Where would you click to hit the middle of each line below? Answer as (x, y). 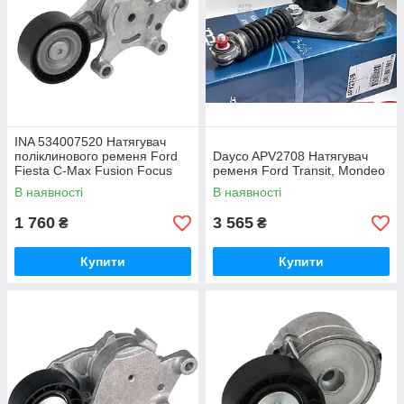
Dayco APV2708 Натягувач (290, 156)
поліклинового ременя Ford (96, 156)
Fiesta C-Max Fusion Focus (93, 171)
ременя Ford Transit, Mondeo (299, 171)
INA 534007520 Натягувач (90, 142)
